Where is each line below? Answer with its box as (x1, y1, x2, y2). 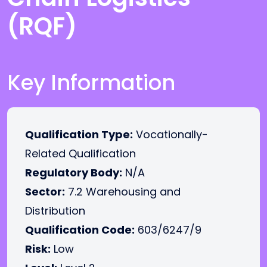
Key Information (7, 68, 175, 97)
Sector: (25, 184, 65, 199)
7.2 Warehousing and (65, 184, 181, 199)
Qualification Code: (25, 222, 135, 237)
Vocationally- (133, 127, 208, 142)
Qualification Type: (25, 127, 133, 142)
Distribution (25, 203, 85, 218)
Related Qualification (25, 146, 136, 161)
